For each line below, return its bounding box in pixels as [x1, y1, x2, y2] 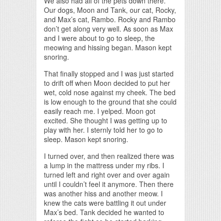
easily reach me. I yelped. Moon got [44, 106, 155, 116]
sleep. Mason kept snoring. [44, 134, 128, 144]
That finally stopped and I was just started [44, 69, 174, 78]
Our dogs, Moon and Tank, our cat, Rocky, [44, 5, 176, 15]
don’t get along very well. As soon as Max [44, 24, 173, 34]
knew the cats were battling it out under [44, 198, 166, 208]
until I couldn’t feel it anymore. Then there [44, 179, 174, 189]
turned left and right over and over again [44, 170, 170, 180]
